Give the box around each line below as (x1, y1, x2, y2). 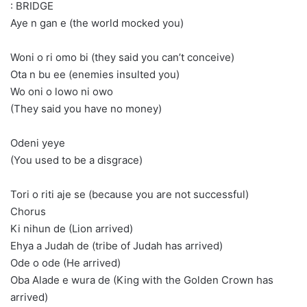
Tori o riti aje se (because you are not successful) (10, 188, 249, 201)
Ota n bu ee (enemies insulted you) (10, 68, 180, 81)
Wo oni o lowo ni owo (10, 85, 113, 98)
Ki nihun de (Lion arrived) (10, 222, 133, 235)
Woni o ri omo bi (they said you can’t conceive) (10, 51, 234, 64)
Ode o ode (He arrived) (10, 256, 121, 269)
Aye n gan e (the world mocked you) (10, 16, 184, 29)
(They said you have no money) (10, 102, 162, 115)
